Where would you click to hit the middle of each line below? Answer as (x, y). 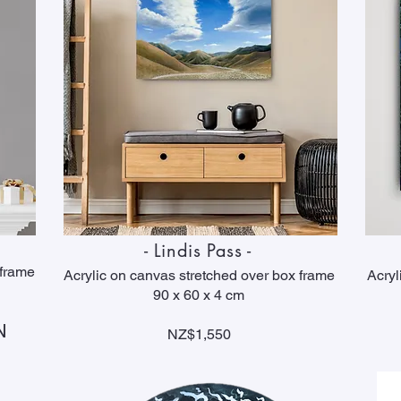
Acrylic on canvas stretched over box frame (199, 275)
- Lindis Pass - (200, 251)
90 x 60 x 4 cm (199, 295)
